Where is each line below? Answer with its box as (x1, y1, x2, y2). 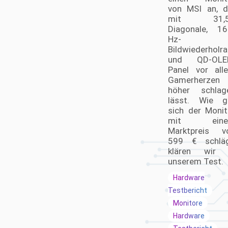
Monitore (173, 199, 203, 207)
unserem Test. (168, 156, 223, 166)
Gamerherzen (168, 75, 220, 85)
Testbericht (168, 186, 207, 194)
